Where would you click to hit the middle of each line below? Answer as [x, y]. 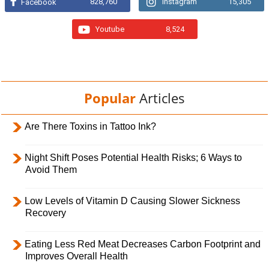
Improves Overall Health [77, 256]
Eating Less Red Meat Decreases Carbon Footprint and [143, 244]
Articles [162, 98]
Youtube [110, 29]
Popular [110, 98]
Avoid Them [51, 169]
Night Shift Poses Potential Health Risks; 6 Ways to [133, 157]
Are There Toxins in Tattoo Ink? [90, 126]
